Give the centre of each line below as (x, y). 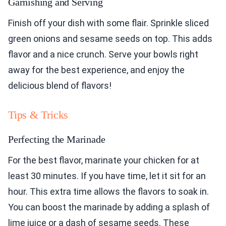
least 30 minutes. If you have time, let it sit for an (107, 176)
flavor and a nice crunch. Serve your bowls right (103, 54)
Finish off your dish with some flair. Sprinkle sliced (108, 23)
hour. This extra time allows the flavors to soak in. (108, 192)
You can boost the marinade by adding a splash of (109, 207)
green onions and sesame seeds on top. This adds (110, 39)
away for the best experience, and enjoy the (96, 70)
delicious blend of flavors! (60, 86)
